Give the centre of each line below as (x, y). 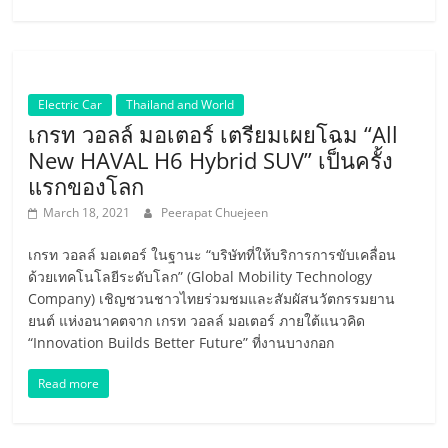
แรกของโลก (86, 186)
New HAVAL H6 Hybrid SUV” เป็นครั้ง (211, 160)
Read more (69, 383)
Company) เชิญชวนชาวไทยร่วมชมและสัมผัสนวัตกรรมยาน (212, 298)
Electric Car (70, 104)
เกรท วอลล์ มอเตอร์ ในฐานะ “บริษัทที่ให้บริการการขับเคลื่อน (212, 254)
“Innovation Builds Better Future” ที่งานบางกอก (181, 342)
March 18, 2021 (87, 212)
